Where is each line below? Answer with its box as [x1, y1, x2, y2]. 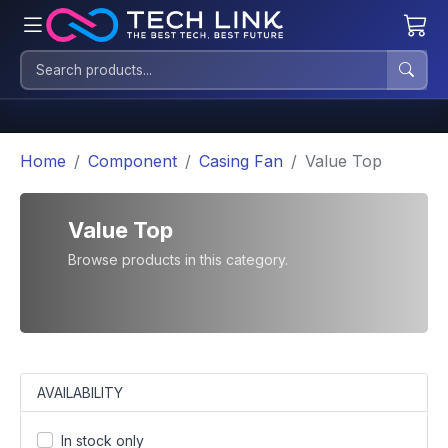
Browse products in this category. [68, 251, 288, 268]
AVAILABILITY [37, 384, 123, 401]
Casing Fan [199, 151, 283, 171]
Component [88, 151, 177, 171]
